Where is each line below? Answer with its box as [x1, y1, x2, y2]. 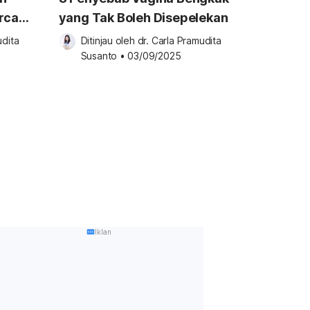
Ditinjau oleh [80, 35, 138, 46]
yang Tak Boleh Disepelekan [58, 10, 228, 25]
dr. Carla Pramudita [137, 35, 221, 46]
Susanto [80, 50, 118, 62]
